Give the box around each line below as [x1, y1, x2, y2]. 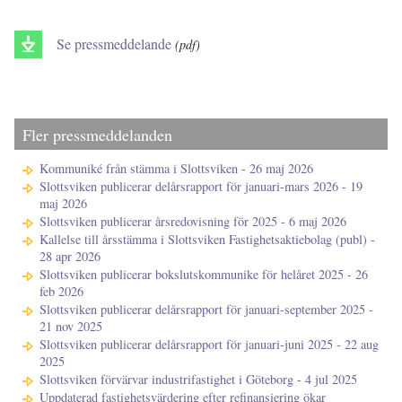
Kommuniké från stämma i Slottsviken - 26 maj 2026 [39, 160, 313, 178]
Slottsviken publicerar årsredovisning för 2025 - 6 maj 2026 [39, 213, 346, 231]
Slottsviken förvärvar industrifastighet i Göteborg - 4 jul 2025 [39, 371, 357, 389]
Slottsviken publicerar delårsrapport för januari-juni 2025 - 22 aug [39, 336, 379, 354]
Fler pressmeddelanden [22, 123, 172, 145]
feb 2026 [39, 283, 83, 301]
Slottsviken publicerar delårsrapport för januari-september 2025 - [39, 301, 373, 319]
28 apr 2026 [39, 248, 100, 266]
